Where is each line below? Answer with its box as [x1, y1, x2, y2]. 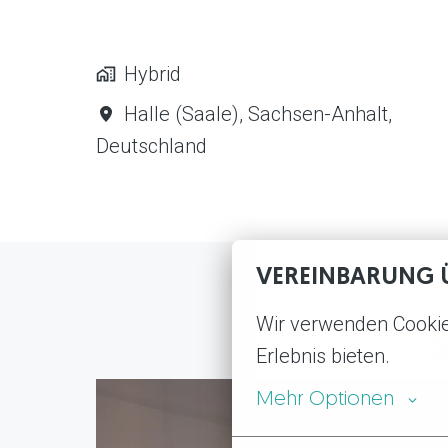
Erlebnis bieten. [256, 344, 390, 368]
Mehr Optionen [256, 390, 394, 410]
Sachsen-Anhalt [248, 101, 388, 126]
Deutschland [96, 133, 207, 158]
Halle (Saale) [124, 101, 239, 126]
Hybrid [124, 61, 181, 86]
